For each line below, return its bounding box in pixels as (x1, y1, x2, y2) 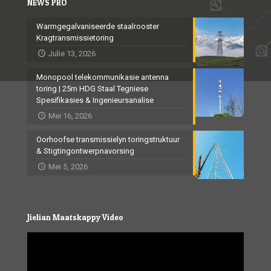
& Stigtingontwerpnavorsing (36, 146, 134, 156)
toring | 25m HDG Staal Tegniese (36, 84, 148, 94)
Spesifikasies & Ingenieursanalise (36, 96, 154, 105)
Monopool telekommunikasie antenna (36, 73, 169, 82)
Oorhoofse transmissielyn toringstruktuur (36, 135, 180, 145)
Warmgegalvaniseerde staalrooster (36, 22, 159, 31)
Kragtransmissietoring (36, 33, 114, 43)
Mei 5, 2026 (48, 162, 88, 172)
